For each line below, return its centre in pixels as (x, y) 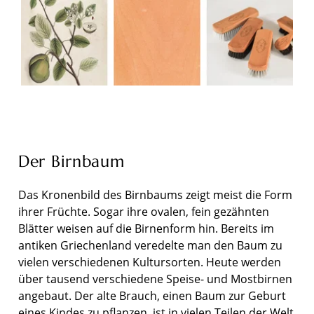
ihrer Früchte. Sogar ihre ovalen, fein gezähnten (144, 212)
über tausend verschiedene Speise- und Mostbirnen (155, 279)
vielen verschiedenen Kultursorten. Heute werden (150, 262)
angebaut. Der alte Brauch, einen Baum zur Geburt (152, 296)
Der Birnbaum (71, 161)
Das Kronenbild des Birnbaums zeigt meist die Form (155, 195)
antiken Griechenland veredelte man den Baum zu (150, 246)
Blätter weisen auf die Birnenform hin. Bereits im (146, 229)
